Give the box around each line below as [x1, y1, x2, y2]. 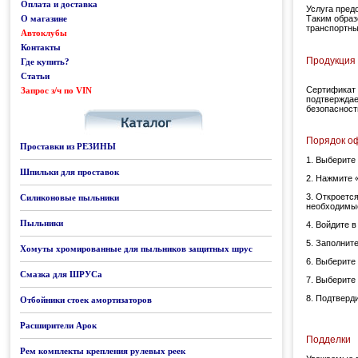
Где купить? [21, 57, 70, 66]
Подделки [306, 333, 351, 345]
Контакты [21, 42, 61, 52]
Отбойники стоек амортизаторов [20, 295, 152, 304]
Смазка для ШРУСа [20, 269, 102, 279]
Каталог [94, 86, 129, 95]
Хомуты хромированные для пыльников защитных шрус [20, 244, 253, 253]
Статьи [21, 71, 50, 81]
